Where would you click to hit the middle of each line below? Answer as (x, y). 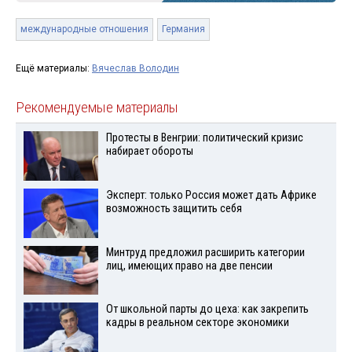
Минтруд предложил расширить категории (205, 252)
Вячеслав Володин (136, 68)
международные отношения (84, 29)
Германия (183, 29)
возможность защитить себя (174, 208)
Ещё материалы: (54, 68)
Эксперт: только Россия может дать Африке (211, 195)
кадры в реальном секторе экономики (197, 323)
